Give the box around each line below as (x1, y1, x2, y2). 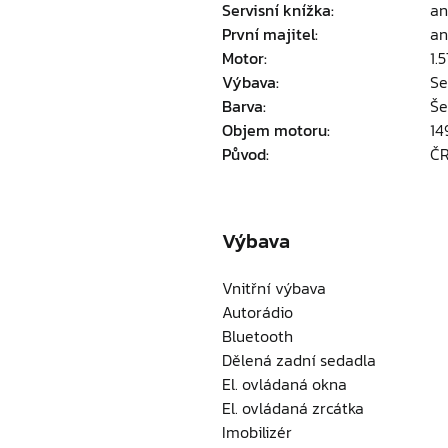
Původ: (222, 142, 269, 166)
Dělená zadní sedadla (222, 348, 376, 372)
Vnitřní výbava (222, 276, 326, 300)
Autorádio (222, 300, 293, 324)
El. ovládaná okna (222, 372, 347, 396)
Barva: (222, 94, 266, 118)
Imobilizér (222, 420, 292, 444)
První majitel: (222, 22, 318, 46)
